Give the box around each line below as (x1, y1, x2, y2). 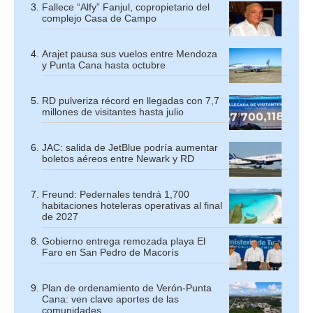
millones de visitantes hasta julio (42, 105, 184, 117)
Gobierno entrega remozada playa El (42, 235, 205, 247)
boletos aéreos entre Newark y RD (42, 152, 194, 164)
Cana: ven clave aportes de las (42, 293, 179, 305)
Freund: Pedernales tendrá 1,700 (42, 188, 189, 200)
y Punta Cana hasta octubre (42, 59, 166, 71)
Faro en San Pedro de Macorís (42, 246, 179, 258)
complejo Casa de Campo (42, 12, 156, 24)
